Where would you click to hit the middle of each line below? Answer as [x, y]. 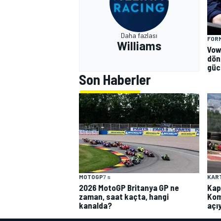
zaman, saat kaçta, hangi [124, 197]
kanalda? [95, 205]
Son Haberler [115, 79]
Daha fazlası [139, 36]
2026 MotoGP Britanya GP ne [129, 188]
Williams [139, 46]
